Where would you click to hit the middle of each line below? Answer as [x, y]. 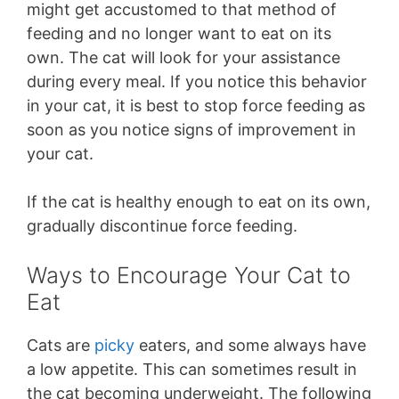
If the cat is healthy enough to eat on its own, [199, 201]
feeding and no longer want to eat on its [179, 33]
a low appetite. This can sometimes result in [192, 369]
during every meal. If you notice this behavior [197, 81]
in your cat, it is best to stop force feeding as [196, 105]
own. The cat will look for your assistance [183, 57]
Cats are [61, 345]
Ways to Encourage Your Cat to [189, 275]
